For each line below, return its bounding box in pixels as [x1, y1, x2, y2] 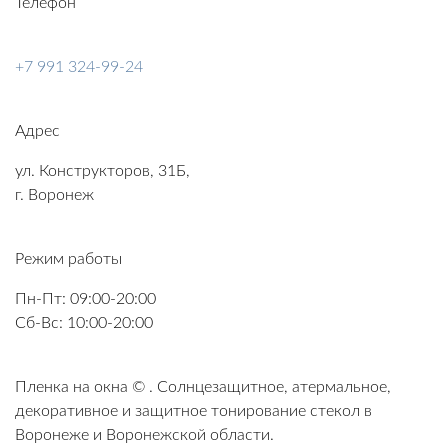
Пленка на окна [15, 379, 128, 396]
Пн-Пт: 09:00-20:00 [15, 291, 156, 308]
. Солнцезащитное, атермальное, [149, 379, 391, 396]
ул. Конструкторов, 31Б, [15, 163, 190, 180]
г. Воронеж [15, 187, 94, 204]
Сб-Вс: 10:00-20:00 [15, 315, 153, 332]
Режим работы [15, 251, 122, 268]
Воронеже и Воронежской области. [15, 427, 274, 444]
